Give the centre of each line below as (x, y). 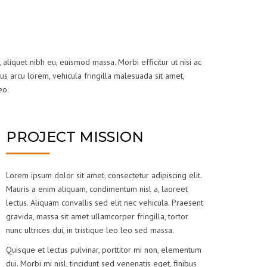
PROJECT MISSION (75, 137)
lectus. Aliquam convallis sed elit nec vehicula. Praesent (105, 203)
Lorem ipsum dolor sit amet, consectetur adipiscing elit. (104, 176)
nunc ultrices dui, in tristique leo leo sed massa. (90, 230)
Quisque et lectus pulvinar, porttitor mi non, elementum (104, 250)
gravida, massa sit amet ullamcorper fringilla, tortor (97, 217)
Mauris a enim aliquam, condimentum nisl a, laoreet (97, 189)
